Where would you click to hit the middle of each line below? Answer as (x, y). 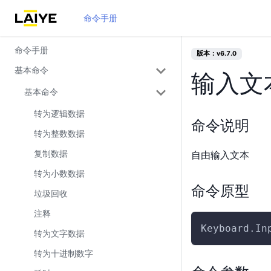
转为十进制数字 (64, 253)
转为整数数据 (59, 133)
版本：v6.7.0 (217, 54)
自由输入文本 (220, 155)
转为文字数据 (59, 233)
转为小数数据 (59, 173)
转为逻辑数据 (59, 113)
